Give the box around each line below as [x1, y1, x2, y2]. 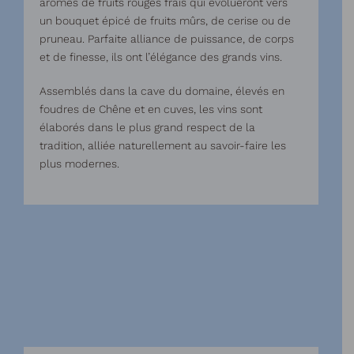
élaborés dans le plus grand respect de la [40, 121, 255, 134]
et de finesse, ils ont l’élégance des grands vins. [40, 51, 282, 63]
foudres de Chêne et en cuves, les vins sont [40, 103, 262, 115]
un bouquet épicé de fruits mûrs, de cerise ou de [40, 14, 291, 27]
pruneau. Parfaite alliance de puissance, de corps [40, 32, 294, 45]
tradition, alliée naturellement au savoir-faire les [40, 139, 286, 152]
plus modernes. [40, 157, 119, 170]
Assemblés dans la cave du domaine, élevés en [40, 85, 284, 97]
